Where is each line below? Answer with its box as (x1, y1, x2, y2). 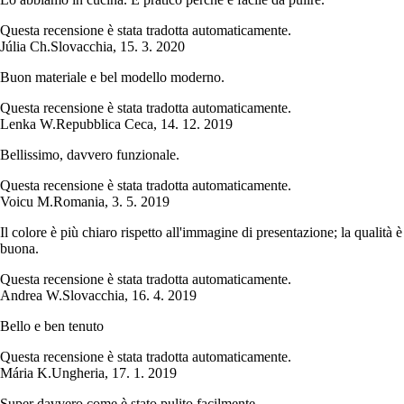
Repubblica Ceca (56, 116, 153, 133)
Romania (53, 194, 105, 210)
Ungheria (51, 365, 105, 381)
